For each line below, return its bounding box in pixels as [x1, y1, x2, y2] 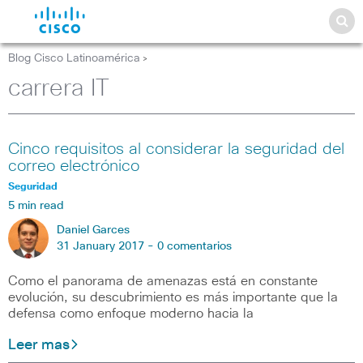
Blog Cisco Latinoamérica [8, 53, 140, 64]
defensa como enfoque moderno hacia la [8, 307, 254, 320]
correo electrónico [8, 158, 139, 174]
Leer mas [8, 338, 70, 352]
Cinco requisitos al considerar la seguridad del [8, 141, 344, 157]
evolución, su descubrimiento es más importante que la [8, 291, 338, 304]
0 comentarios [157, 241, 232, 252]
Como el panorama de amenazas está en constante [8, 275, 318, 288]
